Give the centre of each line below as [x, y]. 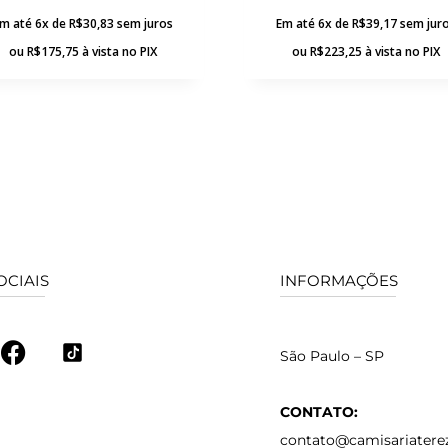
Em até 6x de [313, 23]
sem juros [144, 23]
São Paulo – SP [332, 355]
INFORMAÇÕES [339, 280]
